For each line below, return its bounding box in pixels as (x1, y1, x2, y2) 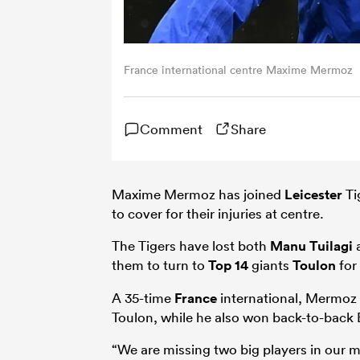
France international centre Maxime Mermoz (124, 62, 353, 77)
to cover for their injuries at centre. (112, 204, 324, 222)
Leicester (284, 185, 342, 203)
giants (248, 256, 292, 273)
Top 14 (208, 256, 248, 274)
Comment (140, 120, 202, 137)
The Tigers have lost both (112, 236, 270, 254)
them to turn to (112, 256, 208, 273)
